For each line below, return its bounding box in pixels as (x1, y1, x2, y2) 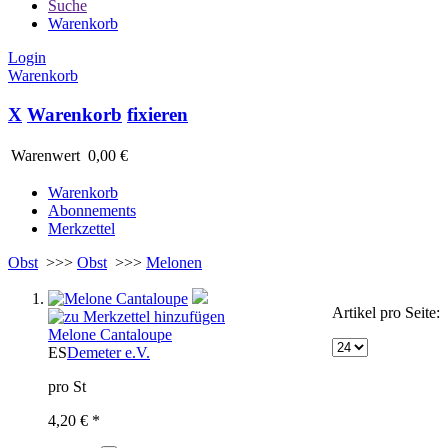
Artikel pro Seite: (332, 304, 440, 322)
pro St (48, 378, 86, 396)
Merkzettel (48, 220, 115, 238)
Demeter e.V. (67, 344, 150, 362)
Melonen (146, 254, 202, 272)
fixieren (127, 103, 188, 125)
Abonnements (48, 202, 136, 220)
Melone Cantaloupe (48, 326, 172, 344)
